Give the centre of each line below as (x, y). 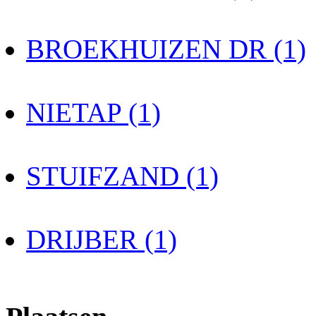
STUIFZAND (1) (122, 176)
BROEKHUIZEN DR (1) (166, 49)
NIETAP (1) (93, 113)
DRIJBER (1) (102, 240)
